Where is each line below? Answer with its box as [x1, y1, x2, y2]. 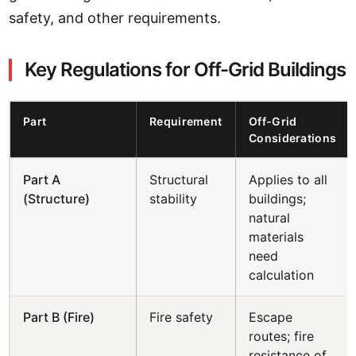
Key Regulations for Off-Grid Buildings [25, 58, 346, 81]
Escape [249, 309, 293, 325]
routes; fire [249, 328, 315, 344]
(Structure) [23, 191, 91, 207]
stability [149, 191, 198, 207]
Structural [149, 172, 209, 188]
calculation [249, 267, 315, 283]
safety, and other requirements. [9, 10, 222, 26]
